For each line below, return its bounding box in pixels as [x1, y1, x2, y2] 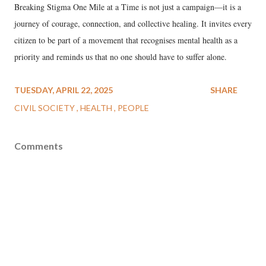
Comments [14, 140, 63, 152]
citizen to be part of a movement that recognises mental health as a [14, 34, 237, 46]
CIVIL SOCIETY [14, 103, 77, 113]
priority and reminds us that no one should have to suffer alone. [14, 51, 227, 63]
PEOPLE [118, 103, 149, 113]
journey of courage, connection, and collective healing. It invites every [14, 18, 252, 30]
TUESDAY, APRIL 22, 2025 [14, 85, 113, 96]
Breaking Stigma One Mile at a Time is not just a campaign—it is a [14, 1, 241, 13]
